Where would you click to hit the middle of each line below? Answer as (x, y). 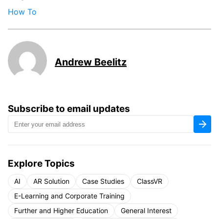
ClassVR (150, 181)
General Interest (146, 210)
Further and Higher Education (61, 210)
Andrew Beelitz (91, 62)
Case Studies (103, 181)
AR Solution (51, 181)
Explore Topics (41, 164)
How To (22, 12)
